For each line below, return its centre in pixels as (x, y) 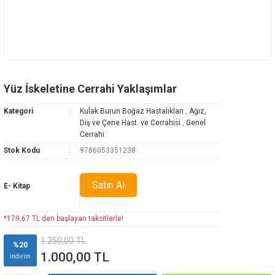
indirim (20, 256)
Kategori (18, 111)
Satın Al (108, 185)
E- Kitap (17, 186)
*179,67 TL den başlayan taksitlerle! (64, 219)
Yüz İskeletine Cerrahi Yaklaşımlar (90, 89)
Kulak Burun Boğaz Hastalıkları (131, 111)
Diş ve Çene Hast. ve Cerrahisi (130, 123)
